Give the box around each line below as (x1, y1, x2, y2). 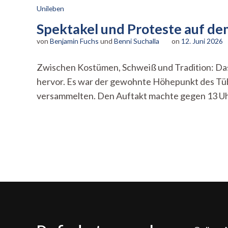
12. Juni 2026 (181, 37, 223, 45)
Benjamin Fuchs (50, 37, 99, 45)
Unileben (37, 4, 64, 13)
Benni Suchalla (114, 37, 159, 45)
